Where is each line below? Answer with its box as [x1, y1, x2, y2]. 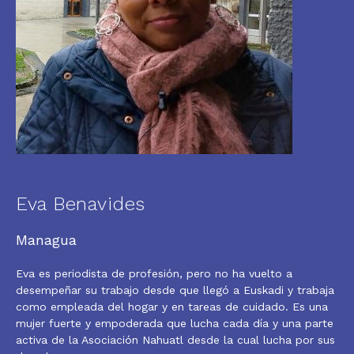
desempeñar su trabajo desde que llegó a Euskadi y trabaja [16, 284, 334, 297]
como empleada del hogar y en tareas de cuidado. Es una [16, 300, 328, 314]
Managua [16, 232, 77, 249]
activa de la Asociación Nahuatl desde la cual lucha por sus [16, 333, 335, 347]
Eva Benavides [16, 193, 145, 216]
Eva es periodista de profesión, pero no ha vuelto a [16, 267, 292, 281]
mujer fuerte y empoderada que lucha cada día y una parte [16, 317, 333, 330]
